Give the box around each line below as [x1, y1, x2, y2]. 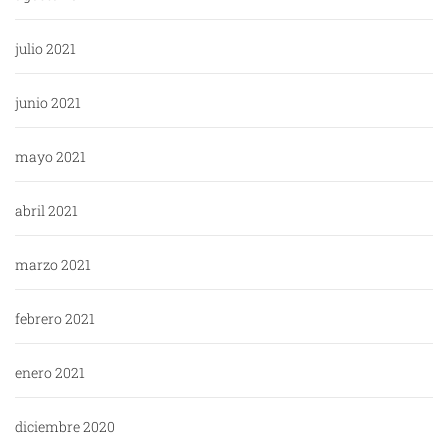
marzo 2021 [15, 255, 91, 275]
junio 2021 [15, 93, 81, 113]
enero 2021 [15, 363, 85, 383]
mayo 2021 [15, 147, 86, 167]
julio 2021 [15, 39, 76, 59]
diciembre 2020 [15, 417, 115, 437]
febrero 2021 [15, 309, 95, 329]
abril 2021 [15, 201, 78, 221]
